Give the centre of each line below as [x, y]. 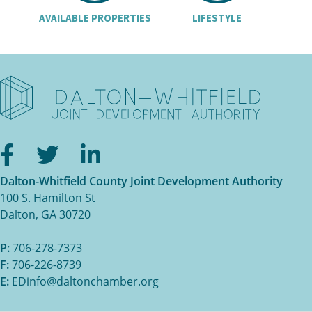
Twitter [114, 152]
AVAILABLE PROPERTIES [95, 17]
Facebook [83, 152]
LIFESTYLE [217, 17]
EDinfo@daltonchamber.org [85, 281]
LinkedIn [164, 152]
